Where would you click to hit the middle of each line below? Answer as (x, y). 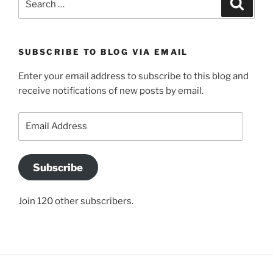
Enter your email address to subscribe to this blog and (133, 76)
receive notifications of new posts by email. (111, 91)
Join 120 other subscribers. (76, 201)
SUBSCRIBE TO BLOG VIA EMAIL (103, 51)
